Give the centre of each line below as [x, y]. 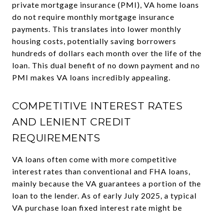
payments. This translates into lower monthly [97, 29]
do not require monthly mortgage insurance [93, 17]
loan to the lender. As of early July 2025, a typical [104, 195]
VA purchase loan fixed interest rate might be [97, 208]
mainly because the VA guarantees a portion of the [107, 183]
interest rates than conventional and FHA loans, [101, 171]
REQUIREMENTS [56, 138]
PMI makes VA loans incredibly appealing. [91, 77]
